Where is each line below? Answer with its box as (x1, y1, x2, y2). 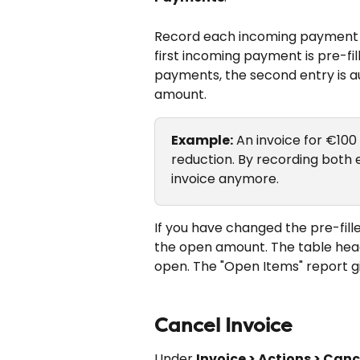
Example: (171, 130, 233, 149)
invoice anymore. (171, 169, 279, 188)
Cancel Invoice (154, 314, 292, 337)
